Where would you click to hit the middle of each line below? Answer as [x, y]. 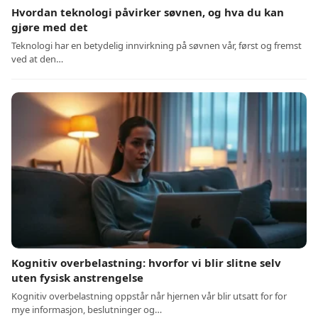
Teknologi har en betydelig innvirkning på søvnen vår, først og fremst [157, 46]
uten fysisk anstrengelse [77, 278]
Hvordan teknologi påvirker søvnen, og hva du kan [148, 12]
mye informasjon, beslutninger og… [87, 310]
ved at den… [37, 59]
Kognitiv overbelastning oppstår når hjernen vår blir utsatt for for [149, 296]
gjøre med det [50, 27]
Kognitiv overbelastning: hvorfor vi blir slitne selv [146, 263]
